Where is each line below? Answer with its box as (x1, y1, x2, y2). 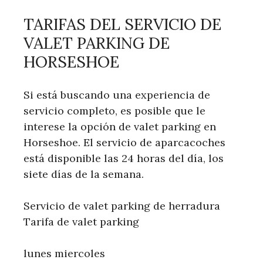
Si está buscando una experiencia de (23, 88, 210, 102)
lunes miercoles (23, 247, 105, 261)
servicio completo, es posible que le (23, 104, 205, 118)
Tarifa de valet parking (23, 215, 139, 229)
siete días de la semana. (23, 167, 144, 181)
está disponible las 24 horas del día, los (23, 151, 224, 166)
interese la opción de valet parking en (23, 120, 216, 134)
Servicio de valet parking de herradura (23, 199, 220, 213)
